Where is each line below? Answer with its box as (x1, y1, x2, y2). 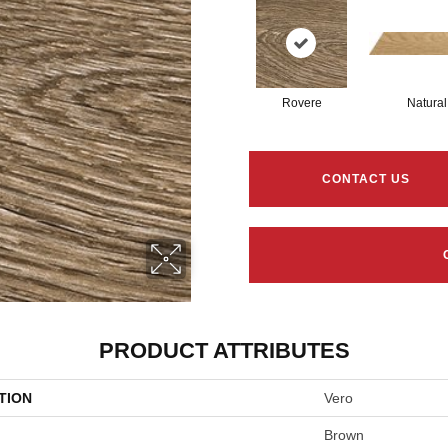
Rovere (281, 96, 322, 110)
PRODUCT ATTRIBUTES (98, 338, 350, 363)
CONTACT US (322, 172, 411, 186)
